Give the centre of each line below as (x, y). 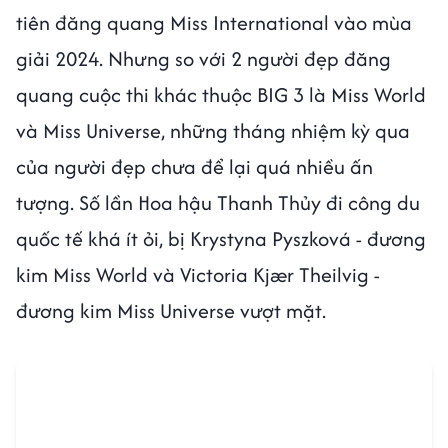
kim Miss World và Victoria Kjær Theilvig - (198, 275)
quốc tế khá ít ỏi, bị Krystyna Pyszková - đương (221, 239)
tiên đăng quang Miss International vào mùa (214, 23)
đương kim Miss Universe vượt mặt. (173, 311)
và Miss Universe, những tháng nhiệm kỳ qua (213, 131)
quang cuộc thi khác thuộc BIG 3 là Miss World (221, 95)
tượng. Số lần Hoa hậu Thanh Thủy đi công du (218, 203)
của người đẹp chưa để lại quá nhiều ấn (194, 167)
